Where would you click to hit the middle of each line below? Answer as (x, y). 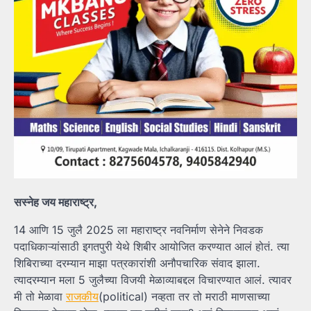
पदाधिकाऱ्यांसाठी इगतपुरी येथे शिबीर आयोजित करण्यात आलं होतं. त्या (152, 246)
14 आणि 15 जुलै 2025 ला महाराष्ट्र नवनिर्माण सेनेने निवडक (138, 229)
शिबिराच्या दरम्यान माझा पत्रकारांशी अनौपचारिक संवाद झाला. (137, 263)
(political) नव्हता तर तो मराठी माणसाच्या (184, 296)
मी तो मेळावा (40, 296)
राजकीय (82, 296)
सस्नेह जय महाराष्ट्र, (56, 202)
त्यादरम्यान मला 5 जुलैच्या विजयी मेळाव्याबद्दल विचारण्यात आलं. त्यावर (153, 279)
